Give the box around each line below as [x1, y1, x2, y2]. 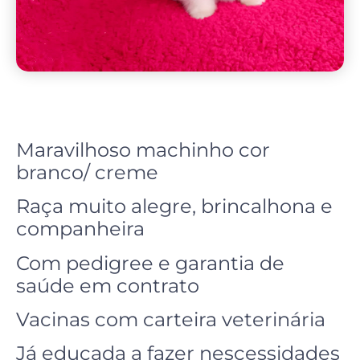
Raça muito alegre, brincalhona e [16, 194, 333, 219]
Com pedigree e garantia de [16, 251, 284, 275]
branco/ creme [16, 160, 163, 184]
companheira [16, 217, 145, 241]
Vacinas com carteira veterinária [16, 308, 325, 332]
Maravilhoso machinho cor [16, 137, 270, 162]
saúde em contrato [16, 273, 199, 297]
